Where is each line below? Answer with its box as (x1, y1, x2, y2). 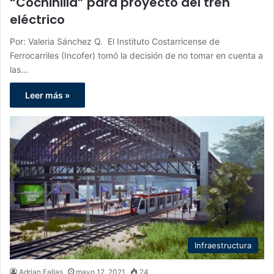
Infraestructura (194, 240, 251, 251)
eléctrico (10, 11, 65, 29)
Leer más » (25, 90, 70, 101)
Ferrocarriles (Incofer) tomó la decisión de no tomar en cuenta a (10, 50, 263, 61)
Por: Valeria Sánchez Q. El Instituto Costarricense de (10, 36, 220, 47)
